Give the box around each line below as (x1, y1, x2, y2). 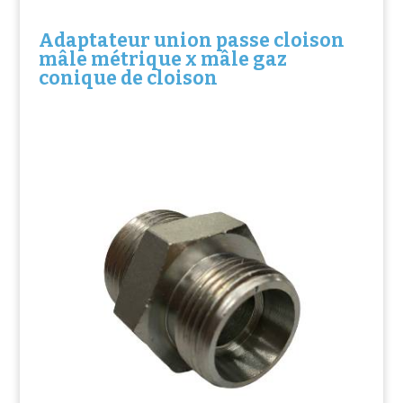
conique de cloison (38, 66, 218, 90)
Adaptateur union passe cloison (38, 28, 345, 52)
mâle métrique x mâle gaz (38, 47, 287, 71)
